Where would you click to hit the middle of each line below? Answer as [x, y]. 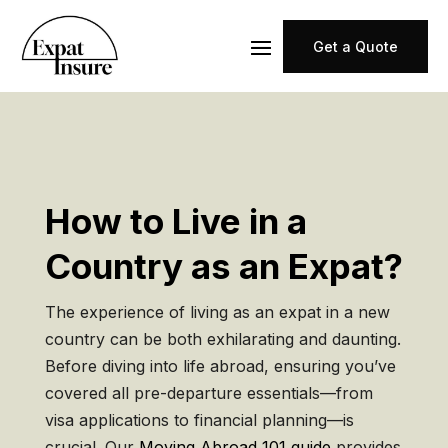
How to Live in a [175, 221]
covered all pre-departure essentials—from [208, 393]
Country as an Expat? [223, 266]
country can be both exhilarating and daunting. [222, 339]
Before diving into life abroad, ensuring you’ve [220, 366]
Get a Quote [355, 46]
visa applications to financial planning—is [199, 420]
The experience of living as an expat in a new [217, 312]
